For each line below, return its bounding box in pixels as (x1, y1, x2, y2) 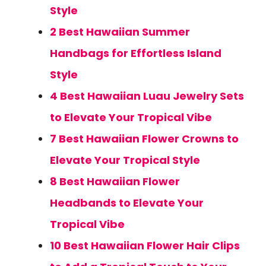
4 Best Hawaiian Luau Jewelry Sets (50, 88, 244, 103)
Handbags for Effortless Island (50, 46, 221, 61)
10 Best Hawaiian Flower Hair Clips (50, 238, 240, 253)
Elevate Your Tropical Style (50, 153, 200, 167)
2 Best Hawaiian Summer (50, 24, 190, 39)
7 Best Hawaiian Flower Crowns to (50, 131, 239, 146)
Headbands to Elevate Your (50, 195, 204, 210)
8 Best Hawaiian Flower (50, 174, 180, 189)
